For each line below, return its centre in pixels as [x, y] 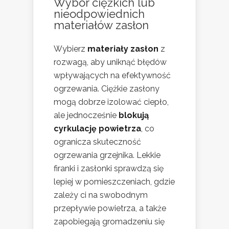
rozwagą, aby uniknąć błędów [110, 62]
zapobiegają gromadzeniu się [109, 222]
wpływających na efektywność [112, 76]
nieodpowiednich [99, 14]
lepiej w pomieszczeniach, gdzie [114, 182]
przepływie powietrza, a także [110, 209]
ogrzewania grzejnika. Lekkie [107, 155]
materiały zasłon [123, 49]
